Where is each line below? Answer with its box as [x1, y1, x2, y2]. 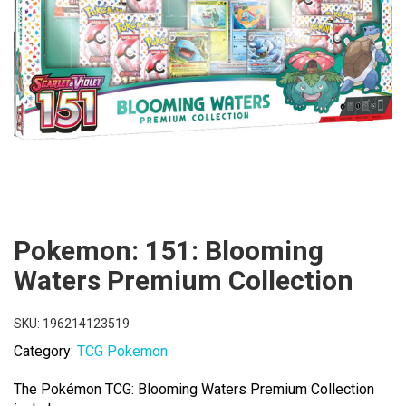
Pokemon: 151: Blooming [14, 234, 324, 266]
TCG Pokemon [77, 342, 168, 360]
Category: [14, 342, 77, 360]
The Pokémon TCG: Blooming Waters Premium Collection [14, 380, 374, 398]
